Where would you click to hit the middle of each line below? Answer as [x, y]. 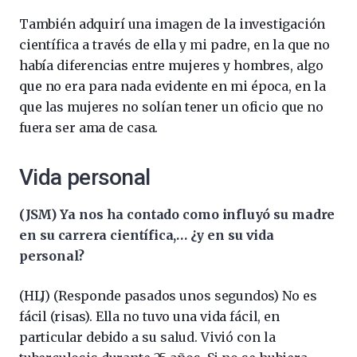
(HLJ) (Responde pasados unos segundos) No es [168, 295]
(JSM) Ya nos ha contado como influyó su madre [177, 214]
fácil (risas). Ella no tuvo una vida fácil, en [149, 316]
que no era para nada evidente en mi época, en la [173, 86]
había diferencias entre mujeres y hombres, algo [171, 65]
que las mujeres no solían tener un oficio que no [171, 106]
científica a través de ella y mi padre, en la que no [175, 44]
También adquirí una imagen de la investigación [173, 24]
